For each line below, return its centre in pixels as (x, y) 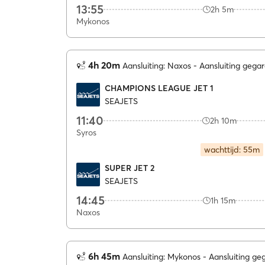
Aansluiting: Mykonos (161, 257)
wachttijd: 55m (232, 150)
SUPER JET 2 (130, 168)
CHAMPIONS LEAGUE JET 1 (159, 88)
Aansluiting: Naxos (157, 66)
